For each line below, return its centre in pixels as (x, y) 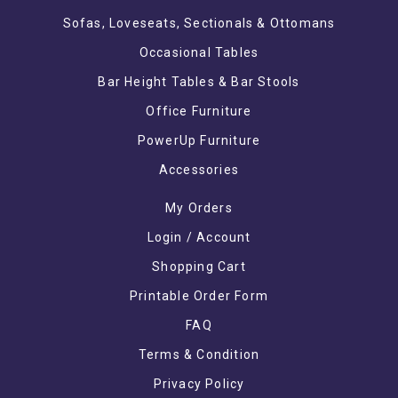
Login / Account (199, 237)
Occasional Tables (199, 52)
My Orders (199, 207)
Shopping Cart (199, 266)
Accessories (199, 169)
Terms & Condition (199, 354)
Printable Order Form (199, 295)
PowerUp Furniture (199, 140)
